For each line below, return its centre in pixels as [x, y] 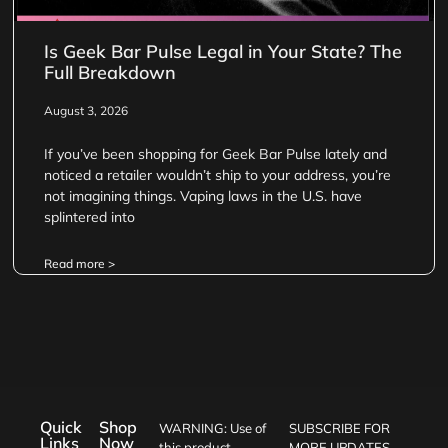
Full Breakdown [110, 72]
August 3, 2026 [86, 110]
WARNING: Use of [212, 427]
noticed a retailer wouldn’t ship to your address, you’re [218, 174]
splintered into [90, 216]
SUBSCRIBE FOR [340, 427]
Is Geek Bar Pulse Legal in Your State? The [223, 51]
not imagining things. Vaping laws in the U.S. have [203, 195]
